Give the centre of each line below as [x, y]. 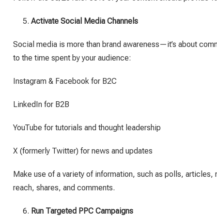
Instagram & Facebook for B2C [65, 81]
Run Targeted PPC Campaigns [82, 211]
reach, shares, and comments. [64, 188]
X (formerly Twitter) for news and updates [83, 151]
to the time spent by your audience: [72, 58]
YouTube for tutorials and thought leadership [87, 128]
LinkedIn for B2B [41, 104]
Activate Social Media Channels [85, 21]
